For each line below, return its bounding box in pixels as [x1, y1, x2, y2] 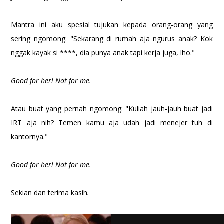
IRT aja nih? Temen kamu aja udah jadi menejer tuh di [11, 117, 213, 127]
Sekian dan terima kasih [11, 187, 88, 197]
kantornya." [11, 131, 50, 141]
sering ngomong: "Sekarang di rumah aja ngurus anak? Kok [11, 33, 213, 43]
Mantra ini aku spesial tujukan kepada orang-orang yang [11, 19, 213, 29]
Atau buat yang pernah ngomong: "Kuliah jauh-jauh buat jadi [11, 103, 213, 113]
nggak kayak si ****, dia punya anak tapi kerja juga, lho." [11, 47, 197, 57]
